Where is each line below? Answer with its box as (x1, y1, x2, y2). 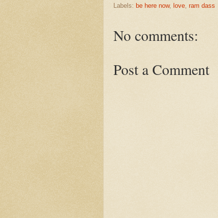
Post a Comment (113, 59, 209, 79)
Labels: (113, 2, 136, 10)
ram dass (189, 2, 215, 10)
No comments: (113, 25, 198, 45)
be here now (136, 2, 169, 10)
